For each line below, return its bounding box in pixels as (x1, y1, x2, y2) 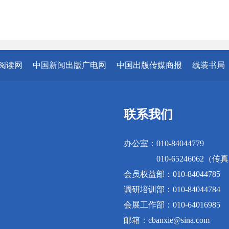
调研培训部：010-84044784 (124, 185, 220, 194)
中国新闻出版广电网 (33, 61, 106, 70)
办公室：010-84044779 (124, 139, 204, 148)
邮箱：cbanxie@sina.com (124, 216, 210, 224)
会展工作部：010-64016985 (124, 200, 220, 209)
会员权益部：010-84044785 (124, 170, 220, 178)
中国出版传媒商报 (117, 61, 182, 70)
